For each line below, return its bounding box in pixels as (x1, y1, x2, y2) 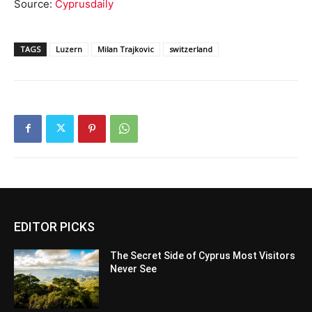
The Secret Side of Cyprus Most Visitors (110, 249, 296, 261)
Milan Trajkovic (97, 43, 154, 54)
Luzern (56, 43, 82, 54)
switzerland (169, 43, 212, 54)
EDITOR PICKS (14, 219, 95, 234)
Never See (110, 263, 157, 274)
